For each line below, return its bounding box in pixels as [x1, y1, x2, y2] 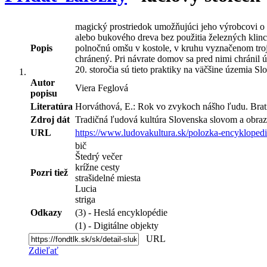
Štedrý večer [75, 151, 122, 162]
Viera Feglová [75, 82, 128, 93]
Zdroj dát [30, 114, 70, 125]
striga [75, 194, 95, 204]
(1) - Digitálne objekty [75, 220, 159, 231]
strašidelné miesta [75, 172, 141, 183]
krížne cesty [75, 162, 120, 172]
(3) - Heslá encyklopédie [75, 207, 167, 218]
